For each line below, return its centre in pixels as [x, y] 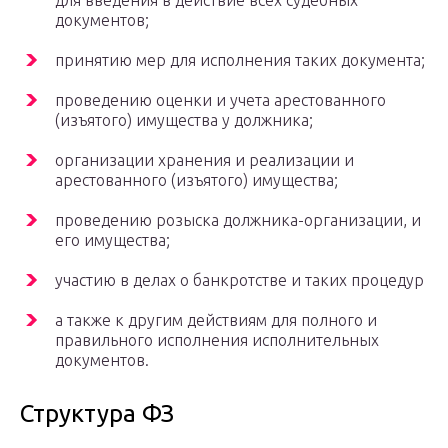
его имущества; [112, 240]
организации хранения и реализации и [204, 160]
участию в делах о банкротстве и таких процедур [239, 280]
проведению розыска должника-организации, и [238, 220]
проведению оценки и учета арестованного [220, 100]
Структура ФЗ [97, 414]
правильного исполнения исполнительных [217, 340]
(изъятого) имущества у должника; [184, 120]
